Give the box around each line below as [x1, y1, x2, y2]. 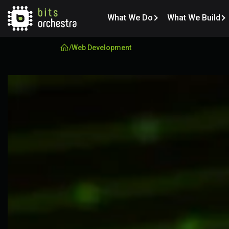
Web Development [72, 43, 131, 52]
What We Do [107, 13, 153, 22]
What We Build [167, 13, 220, 22]
